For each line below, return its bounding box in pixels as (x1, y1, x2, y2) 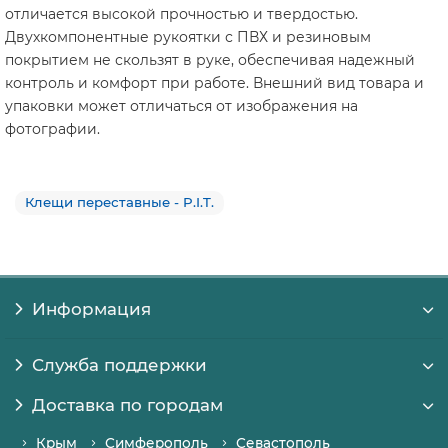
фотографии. (5, 120, 100, 139)
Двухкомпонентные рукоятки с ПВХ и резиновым (5, 28, 371, 47)
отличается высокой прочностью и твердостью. (5, 5, 358, 24)
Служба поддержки (31, 355, 207, 376)
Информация (31, 299, 151, 320)
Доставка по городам (31, 395, 223, 416)
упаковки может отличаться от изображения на (5, 97, 358, 116)
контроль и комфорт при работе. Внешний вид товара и (5, 74, 424, 93)
